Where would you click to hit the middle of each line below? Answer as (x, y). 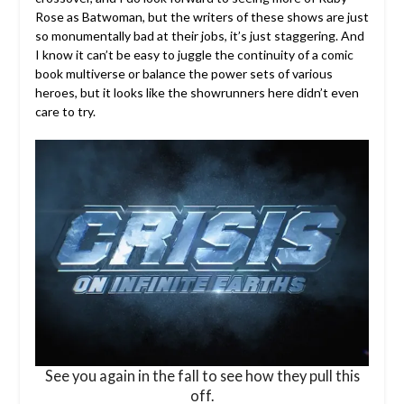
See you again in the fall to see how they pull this (202, 376)
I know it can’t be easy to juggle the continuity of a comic (194, 55)
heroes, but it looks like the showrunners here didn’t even (197, 93)
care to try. (65, 112)
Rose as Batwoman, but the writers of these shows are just (202, 17)
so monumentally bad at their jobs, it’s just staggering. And (199, 36)
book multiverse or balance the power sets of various (184, 74)
